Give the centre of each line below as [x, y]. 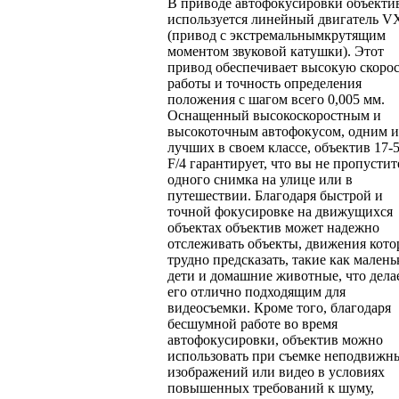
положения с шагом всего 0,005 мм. [276, 100]
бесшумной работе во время [252, 324]
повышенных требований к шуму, [271, 388]
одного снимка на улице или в [260, 180]
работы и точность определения [265, 84]
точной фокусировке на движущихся [280, 212]
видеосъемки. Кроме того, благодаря [279, 308]
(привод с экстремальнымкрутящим [277, 36]
